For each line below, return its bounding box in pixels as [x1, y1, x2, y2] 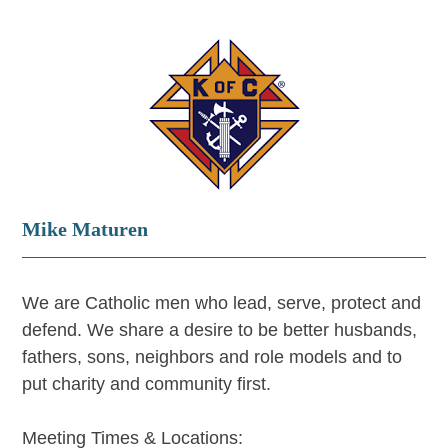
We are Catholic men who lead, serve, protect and [22, 293, 422, 313]
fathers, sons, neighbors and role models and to [22, 347, 403, 367]
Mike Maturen [22, 218, 149, 240]
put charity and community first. [22, 374, 272, 394]
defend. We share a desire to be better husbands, [22, 320, 418, 340]
